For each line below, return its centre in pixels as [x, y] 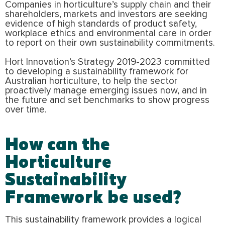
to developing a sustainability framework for [97, 71]
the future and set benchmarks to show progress [107, 100]
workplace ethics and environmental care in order [108, 33]
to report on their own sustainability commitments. [111, 43]
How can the [58, 143]
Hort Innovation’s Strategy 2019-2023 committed [107, 62]
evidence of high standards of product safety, [101, 24]
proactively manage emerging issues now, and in [106, 90]
